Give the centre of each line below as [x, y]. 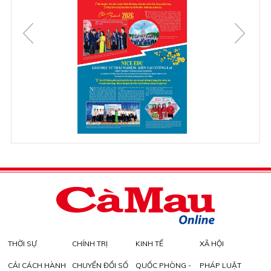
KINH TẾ [149, 243]
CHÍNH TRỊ [90, 243]
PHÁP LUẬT [220, 265]
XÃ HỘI [211, 243]
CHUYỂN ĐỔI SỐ [100, 265]
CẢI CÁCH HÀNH [37, 265]
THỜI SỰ [22, 243]
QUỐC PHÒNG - [163, 265]
